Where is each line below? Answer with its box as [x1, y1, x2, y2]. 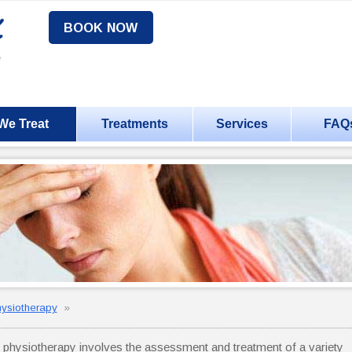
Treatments [101, 116, 169, 130]
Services [216, 116, 269, 130]
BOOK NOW [64, 20, 138, 35]
